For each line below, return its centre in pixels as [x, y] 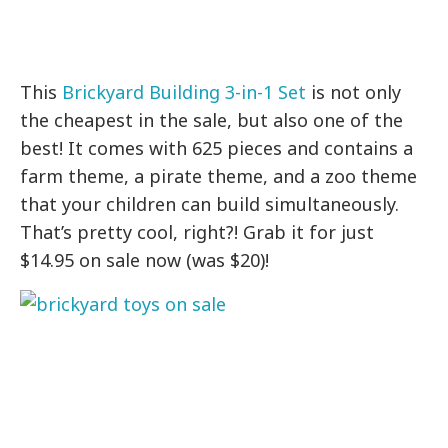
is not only [354, 92]
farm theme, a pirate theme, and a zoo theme [219, 176]
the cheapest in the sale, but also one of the [212, 120]
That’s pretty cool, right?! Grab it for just [197, 232]
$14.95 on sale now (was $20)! [145, 260]
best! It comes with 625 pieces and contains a [217, 148]
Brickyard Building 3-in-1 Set [184, 92]
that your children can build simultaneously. [210, 204]
